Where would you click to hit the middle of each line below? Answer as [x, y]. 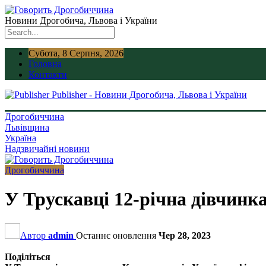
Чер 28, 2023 [185, 235]
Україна [20, 138]
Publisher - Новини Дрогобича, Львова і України [149, 95]
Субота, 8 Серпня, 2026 [76, 53]
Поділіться [28, 256]
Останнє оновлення [117, 235]
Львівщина [27, 127]
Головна [45, 64]
